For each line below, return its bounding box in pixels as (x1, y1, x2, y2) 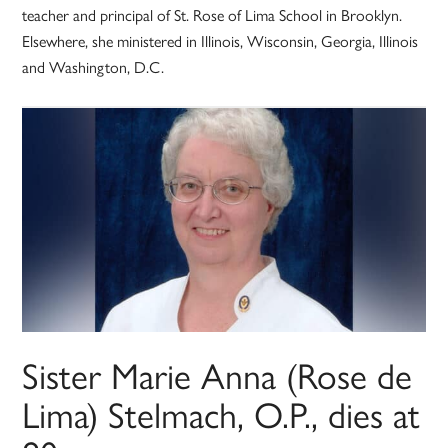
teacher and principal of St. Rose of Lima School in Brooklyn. (22, 3, 403, 27)
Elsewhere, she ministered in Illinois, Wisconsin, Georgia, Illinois (22, 29, 419, 53)
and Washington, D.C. (22, 55, 165, 79)
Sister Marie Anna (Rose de (22, 348, 413, 401)
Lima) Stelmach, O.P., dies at (22, 387, 421, 440)
